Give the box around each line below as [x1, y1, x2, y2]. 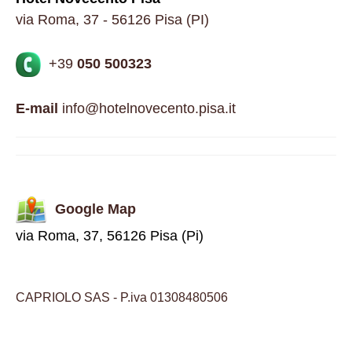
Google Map [55, 200, 136, 217]
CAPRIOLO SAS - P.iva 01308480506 [16, 291, 228, 304]
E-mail [16, 101, 58, 116]
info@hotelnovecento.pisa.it [58, 101, 236, 116]
